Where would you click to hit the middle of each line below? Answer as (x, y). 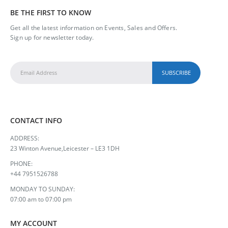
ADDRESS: (25, 138)
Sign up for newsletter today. (52, 37)
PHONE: (21, 164)
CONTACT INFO (36, 121)
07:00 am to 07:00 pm (41, 199)
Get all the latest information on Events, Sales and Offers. (94, 27)
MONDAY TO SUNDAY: (42, 189)
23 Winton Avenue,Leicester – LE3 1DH (65, 148)
